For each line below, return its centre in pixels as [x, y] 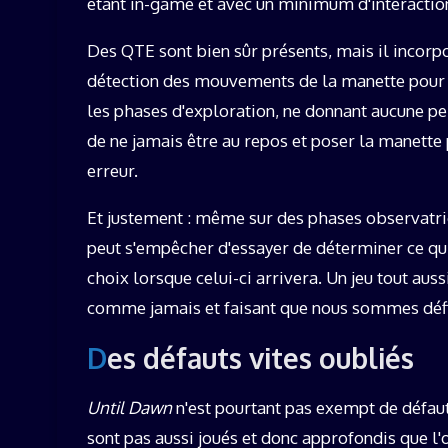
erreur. [112, 171]
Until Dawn [129, 408]
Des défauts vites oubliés [260, 358]
